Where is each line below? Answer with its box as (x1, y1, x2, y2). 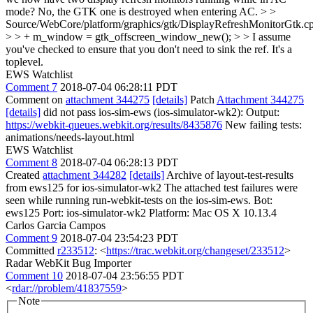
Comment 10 (6, 270, 63, 282)
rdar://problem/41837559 (12, 282, 122, 294)
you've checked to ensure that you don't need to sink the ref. (6, 43, 269, 55)
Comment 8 (6, 156, 57, 168)
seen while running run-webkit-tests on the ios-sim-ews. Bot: (6, 194, 272, 206)
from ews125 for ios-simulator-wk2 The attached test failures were (6, 182, 298, 194)
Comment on (6, 94, 66, 105)
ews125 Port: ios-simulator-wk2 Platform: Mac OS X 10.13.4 (6, 207, 277, 219)
